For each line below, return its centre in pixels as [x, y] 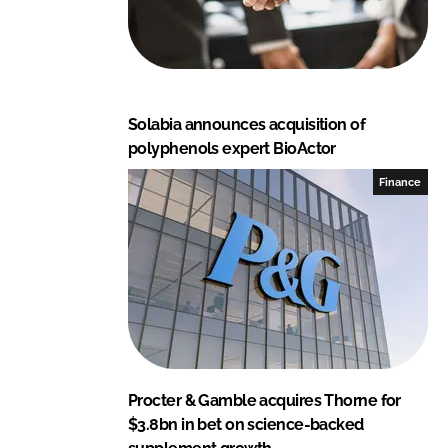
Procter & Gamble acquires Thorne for [264, 400]
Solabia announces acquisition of [247, 124]
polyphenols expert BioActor [232, 148]
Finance [400, 181]
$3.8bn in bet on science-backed [246, 424]
